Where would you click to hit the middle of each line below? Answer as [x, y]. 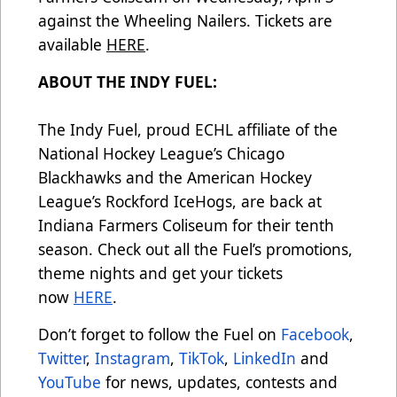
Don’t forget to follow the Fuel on [157, 335]
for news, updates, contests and [219, 382]
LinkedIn [262, 358]
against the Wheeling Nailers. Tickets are [185, 21]
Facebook [313, 335]
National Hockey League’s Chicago [161, 154]
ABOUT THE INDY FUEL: [128, 82]
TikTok [199, 358]
